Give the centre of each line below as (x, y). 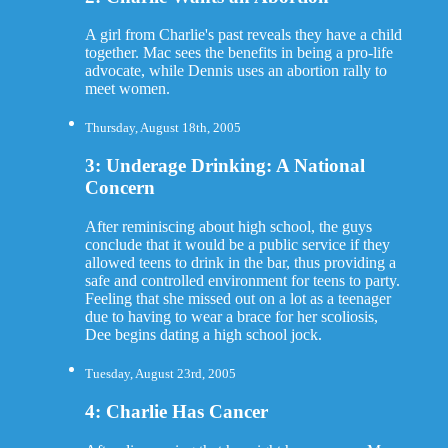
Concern (119, 188)
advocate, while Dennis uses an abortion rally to (235, 71)
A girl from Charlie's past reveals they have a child (243, 35)
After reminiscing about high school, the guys (228, 226)
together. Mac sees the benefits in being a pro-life (238, 53)
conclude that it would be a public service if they (237, 244)
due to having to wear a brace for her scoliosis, (231, 316)
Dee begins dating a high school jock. (203, 334)
